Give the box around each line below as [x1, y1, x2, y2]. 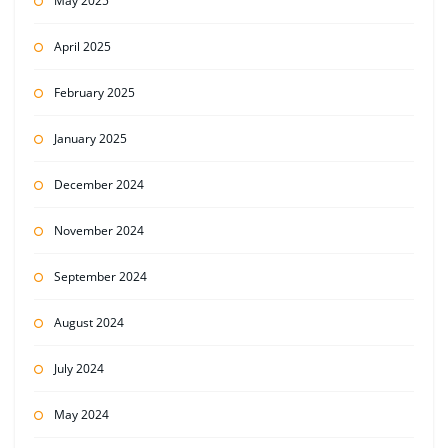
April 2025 [53, 37, 111, 55]
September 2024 [53, 267, 147, 285]
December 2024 [53, 175, 144, 193]
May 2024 [53, 405, 109, 423]
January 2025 [53, 129, 127, 147]
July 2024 [53, 359, 104, 377]
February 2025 [53, 83, 135, 101]
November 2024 [53, 221, 144, 239]
